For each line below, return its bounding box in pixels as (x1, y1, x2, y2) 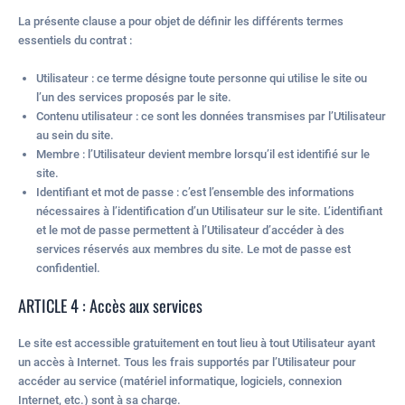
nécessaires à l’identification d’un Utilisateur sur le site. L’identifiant (36, 203, 382, 218)
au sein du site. (36, 127, 114, 142)
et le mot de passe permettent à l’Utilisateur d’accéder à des (36, 222, 344, 237)
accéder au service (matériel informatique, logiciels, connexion (18, 373, 342, 388)
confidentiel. (36, 260, 100, 275)
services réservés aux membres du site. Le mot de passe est (36, 241, 351, 256)
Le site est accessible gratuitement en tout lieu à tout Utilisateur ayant (18, 335, 375, 350)
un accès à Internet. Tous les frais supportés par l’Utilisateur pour (18, 354, 356, 369)
